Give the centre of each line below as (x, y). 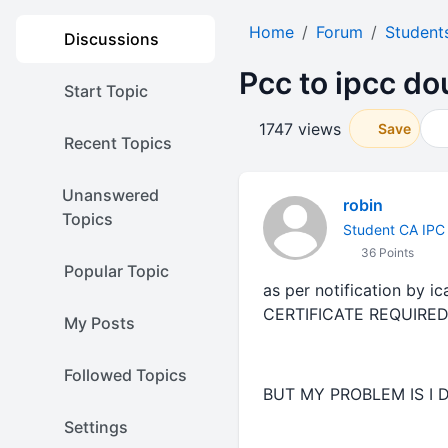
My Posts (99, 323)
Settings (96, 427)
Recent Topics (118, 143)
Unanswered (110, 195)
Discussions (111, 39)
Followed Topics (125, 375)
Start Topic (106, 91)
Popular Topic (116, 271)
